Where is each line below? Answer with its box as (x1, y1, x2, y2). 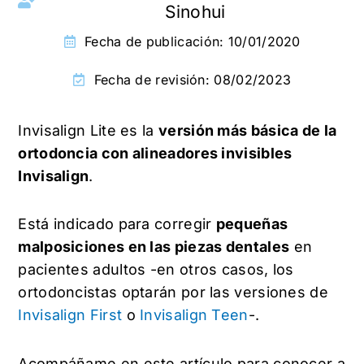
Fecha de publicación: (84, 32, 228, 50)
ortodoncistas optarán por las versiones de (18, 284, 328, 301)
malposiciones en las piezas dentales (18, 238, 290, 256)
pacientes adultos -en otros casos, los (18, 261, 294, 279)
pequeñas (215, 215, 288, 233)
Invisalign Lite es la (18, 121, 158, 139)
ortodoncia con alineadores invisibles (18, 144, 292, 162)
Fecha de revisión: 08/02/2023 (93, 71, 292, 88)
